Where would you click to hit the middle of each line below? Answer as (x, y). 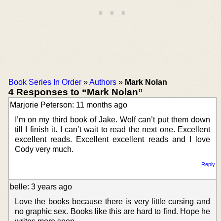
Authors (103, 82)
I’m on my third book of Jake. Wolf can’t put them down (112, 119)
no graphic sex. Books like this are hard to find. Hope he (112, 211)
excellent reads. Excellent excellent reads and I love (112, 139)
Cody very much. (44, 149)
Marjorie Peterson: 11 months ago (69, 105)
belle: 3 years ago (41, 186)
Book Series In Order (45, 82)
